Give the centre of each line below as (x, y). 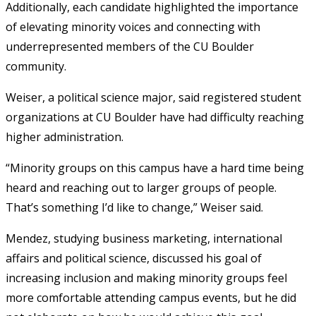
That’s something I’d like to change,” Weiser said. (134, 207)
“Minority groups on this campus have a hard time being (155, 168)
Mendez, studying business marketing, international (144, 238)
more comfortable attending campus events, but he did (151, 297)
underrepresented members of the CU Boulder (130, 46)
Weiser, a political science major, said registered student (153, 97)
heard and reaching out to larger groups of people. (141, 187)
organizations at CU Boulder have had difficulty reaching (155, 117)
